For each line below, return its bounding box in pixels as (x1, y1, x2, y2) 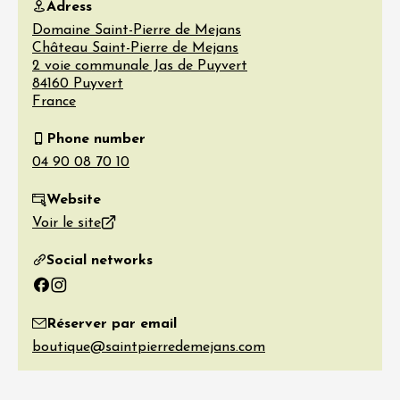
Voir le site (32, 215, 101, 230)
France (32, 94, 76, 109)
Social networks (46, 253, 153, 268)
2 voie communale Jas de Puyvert (32, 58, 247, 73)
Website (46, 192, 101, 207)
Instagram (49, 285, 116, 300)
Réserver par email (46, 316, 177, 331)
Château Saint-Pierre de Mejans (32, 40, 238, 55)
